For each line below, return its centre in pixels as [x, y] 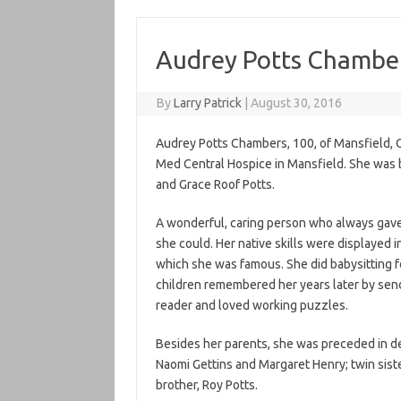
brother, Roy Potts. [206, 385]
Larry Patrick [208, 103]
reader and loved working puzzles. [252, 305]
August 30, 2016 [297, 103]
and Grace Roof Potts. [215, 184]
